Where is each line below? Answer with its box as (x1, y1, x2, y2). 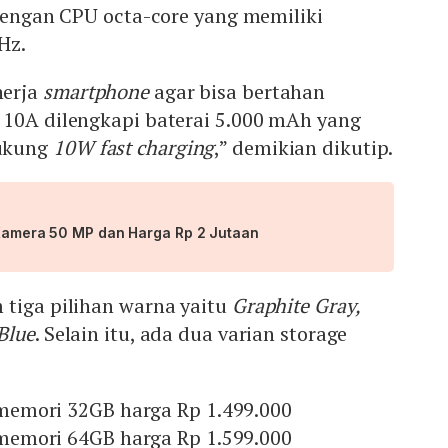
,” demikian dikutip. (214, 134, 394, 162)
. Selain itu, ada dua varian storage (34, 320, 348, 348)
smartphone (43, 78, 149, 106)
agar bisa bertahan (149, 78, 326, 106)
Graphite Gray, (231, 292, 360, 320)
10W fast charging (53, 134, 215, 162)
